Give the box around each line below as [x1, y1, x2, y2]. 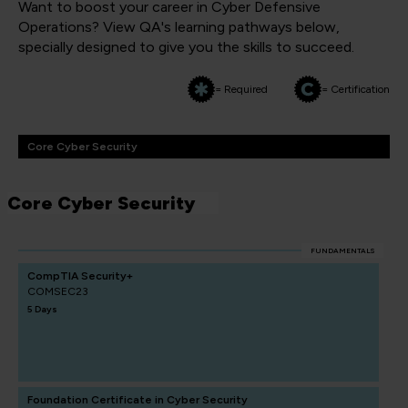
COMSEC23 [27, 285, 88, 298]
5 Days [27, 303, 57, 315]
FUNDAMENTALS [311, 246, 374, 255]
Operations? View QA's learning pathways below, [18, 18, 340, 36]
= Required [215, 82, 268, 96]
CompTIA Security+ [27, 270, 133, 282]
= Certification [321, 82, 390, 96]
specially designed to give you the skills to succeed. [18, 38, 354, 56]
